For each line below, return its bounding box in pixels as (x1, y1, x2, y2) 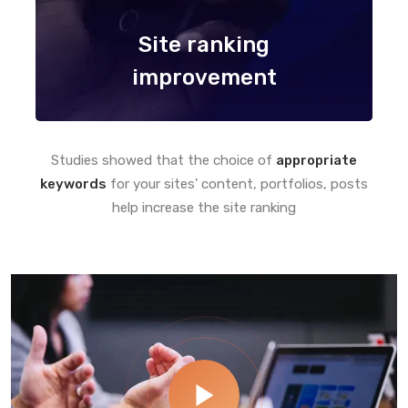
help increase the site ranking (112, 199, 296, 216)
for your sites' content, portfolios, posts (107, 175, 368, 192)
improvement (131, 64, 277, 90)
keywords (40, 175, 107, 192)
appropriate (276, 151, 357, 168)
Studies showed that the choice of (51, 151, 276, 168)
